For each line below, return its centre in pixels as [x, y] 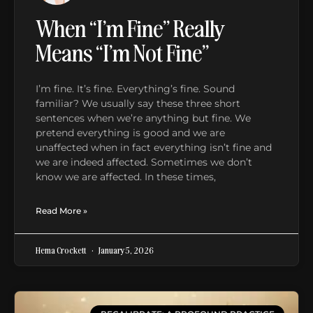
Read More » [61, 210]
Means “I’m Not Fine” [122, 51]
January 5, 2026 [125, 249]
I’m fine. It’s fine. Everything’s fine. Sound [135, 88]
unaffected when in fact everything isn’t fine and [154, 147]
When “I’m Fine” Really [129, 27]
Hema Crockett [61, 249]
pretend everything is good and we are [130, 132]
